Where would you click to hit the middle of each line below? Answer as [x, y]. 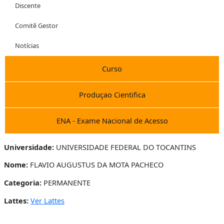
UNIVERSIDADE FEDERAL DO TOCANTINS [125, 147]
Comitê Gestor [36, 25]
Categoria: [22, 182]
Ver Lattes [47, 200]
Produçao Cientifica [112, 94]
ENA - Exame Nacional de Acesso [112, 120]
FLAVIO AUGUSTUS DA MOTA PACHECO [95, 165]
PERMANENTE [66, 182]
